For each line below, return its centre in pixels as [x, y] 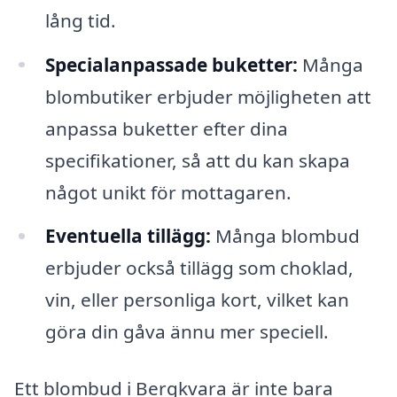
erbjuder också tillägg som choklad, [199, 268]
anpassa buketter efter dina [166, 128]
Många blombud [285, 236]
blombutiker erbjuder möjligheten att [208, 96]
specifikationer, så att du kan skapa [197, 160]
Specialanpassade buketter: [171, 64]
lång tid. [80, 20]
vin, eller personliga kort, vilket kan [197, 300]
